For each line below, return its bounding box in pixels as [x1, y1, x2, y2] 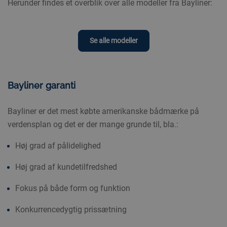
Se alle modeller [89, 36, 138, 45]
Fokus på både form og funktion [15, 183, 130, 194]
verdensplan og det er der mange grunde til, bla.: [7, 120, 178, 130]
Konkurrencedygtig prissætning [15, 205, 127, 215]
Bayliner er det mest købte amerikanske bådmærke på [7, 106, 199, 117]
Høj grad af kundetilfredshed [15, 162, 117, 172]
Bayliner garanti [7, 80, 75, 91]
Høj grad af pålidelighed [15, 141, 101, 151]
